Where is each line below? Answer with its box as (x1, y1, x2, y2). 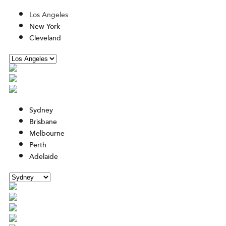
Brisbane (29, 117, 57, 128)
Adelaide (29, 151, 58, 163)
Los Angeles (29, 10, 68, 21)
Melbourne (29, 128, 65, 140)
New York (29, 21, 60, 33)
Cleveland (29, 33, 61, 44)
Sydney (29, 105, 53, 117)
